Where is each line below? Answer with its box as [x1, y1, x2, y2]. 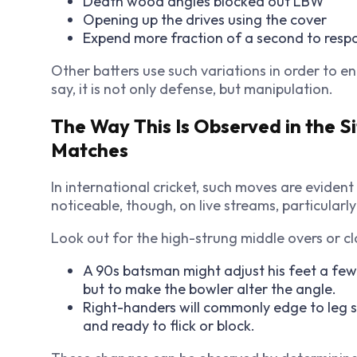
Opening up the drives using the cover [83, 10, 327, 29]
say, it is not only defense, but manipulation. [51, 80, 333, 99]
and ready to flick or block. [83, 316, 255, 335]
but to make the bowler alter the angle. [83, 279, 336, 298]
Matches [51, 138, 128, 163]
